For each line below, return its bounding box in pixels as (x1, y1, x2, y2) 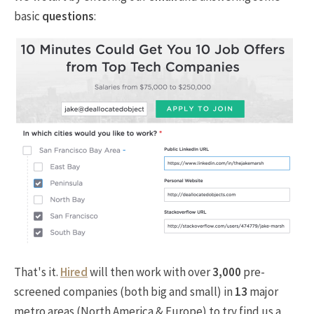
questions (42, 8, 94, 24)
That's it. (14, 264, 60, 280)
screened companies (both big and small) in (14, 284, 235, 299)
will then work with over (88, 264, 212, 280)
